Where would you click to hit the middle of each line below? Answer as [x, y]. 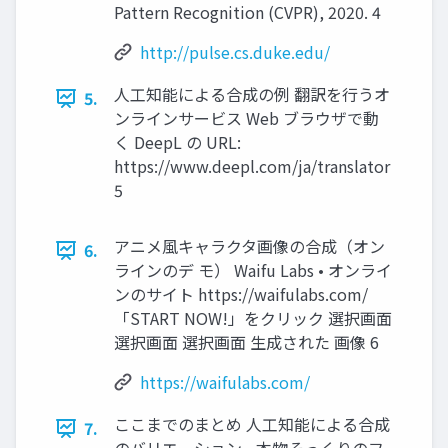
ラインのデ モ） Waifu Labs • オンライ [253, 270]
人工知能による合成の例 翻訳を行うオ [252, 94]
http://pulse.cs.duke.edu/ [235, 52]
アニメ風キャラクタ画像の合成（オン [249, 246]
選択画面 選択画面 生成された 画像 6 [246, 342]
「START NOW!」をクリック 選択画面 [253, 318]
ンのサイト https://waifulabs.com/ [241, 294]
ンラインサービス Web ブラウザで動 [246, 118]
